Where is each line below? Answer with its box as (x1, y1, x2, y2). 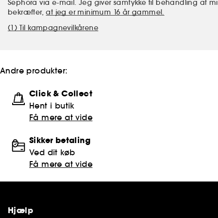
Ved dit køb (29, 147, 75, 157)
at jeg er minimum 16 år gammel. (46, 7, 164, 17)
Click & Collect (29, 88, 92, 99)
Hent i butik (29, 100, 74, 110)
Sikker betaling (29, 134, 91, 146)
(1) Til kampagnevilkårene (8, 23, 98, 32)
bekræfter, (8, 7, 46, 17)
